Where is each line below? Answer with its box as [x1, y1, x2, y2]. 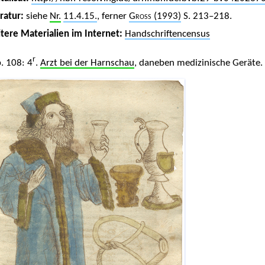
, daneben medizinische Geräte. [134, 57, 263, 68]
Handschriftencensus [124, 28, 210, 39]
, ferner [96, 11, 129, 22]
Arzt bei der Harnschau [40, 57, 134, 68]
